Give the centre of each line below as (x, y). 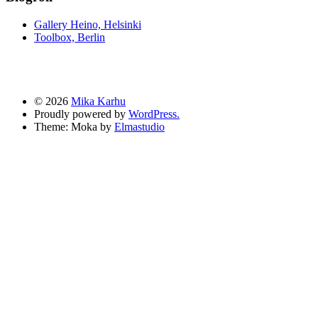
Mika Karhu (98, 101)
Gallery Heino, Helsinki (88, 24)
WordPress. (154, 114)
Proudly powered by (81, 114)
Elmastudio (139, 126)
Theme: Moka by (74, 126)
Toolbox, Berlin (70, 37)
